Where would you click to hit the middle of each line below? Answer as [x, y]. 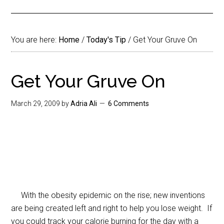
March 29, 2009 [36, 103]
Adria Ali [84, 103]
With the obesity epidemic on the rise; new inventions [108, 195]
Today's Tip [106, 40]
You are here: [35, 40]
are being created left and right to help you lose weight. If [112, 208]
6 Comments [129, 103]
